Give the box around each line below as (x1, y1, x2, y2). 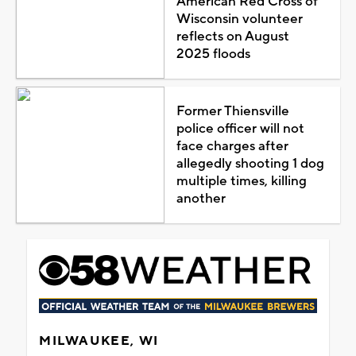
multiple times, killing (176, 172, 307, 190)
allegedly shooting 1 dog (176, 154, 324, 172)
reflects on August (176, 27, 289, 45)
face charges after (176, 137, 288, 155)
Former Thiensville (176, 102, 289, 120)
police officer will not (176, 119, 304, 137)
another (176, 189, 226, 207)
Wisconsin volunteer (176, 10, 303, 28)
